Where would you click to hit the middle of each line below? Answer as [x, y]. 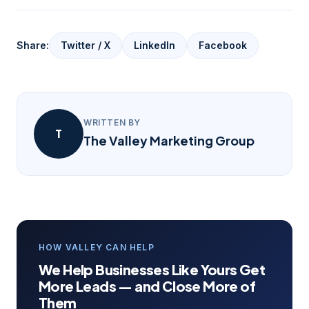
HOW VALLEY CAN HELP [97, 247]
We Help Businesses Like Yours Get [152, 269]
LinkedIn [154, 45]
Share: [33, 45]
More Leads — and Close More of [147, 286]
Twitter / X [86, 45]
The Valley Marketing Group [169, 140]
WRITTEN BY [112, 122]
